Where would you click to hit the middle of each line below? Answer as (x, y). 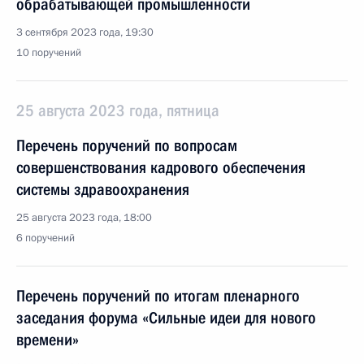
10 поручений (49, 53)
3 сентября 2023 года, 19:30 (85, 32)
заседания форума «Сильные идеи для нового (166, 318)
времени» (48, 340)
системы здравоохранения (103, 189)
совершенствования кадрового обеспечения (161, 167)
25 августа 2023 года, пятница (118, 110)
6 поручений (45, 238)
